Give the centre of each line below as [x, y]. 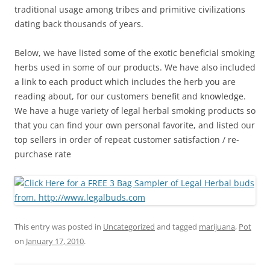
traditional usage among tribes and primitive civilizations [130, 9]
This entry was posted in [59, 227]
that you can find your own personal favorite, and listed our [135, 125]
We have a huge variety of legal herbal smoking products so [135, 111]
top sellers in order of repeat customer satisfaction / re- [127, 140]
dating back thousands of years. [79, 24]
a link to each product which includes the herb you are [125, 82]
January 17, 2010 [55, 241]
